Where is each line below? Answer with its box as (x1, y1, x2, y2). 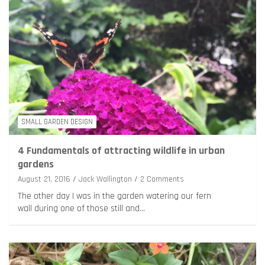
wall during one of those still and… (18, 202, 145, 214)
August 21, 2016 (18, 173, 70, 185)
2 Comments (140, 173, 184, 185)
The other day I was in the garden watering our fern (18, 190, 211, 202)
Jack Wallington (79, 173, 132, 185)
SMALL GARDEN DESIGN (21, 117, 93, 127)
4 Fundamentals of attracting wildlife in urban (18, 143, 225, 157)
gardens (18, 157, 54, 171)
